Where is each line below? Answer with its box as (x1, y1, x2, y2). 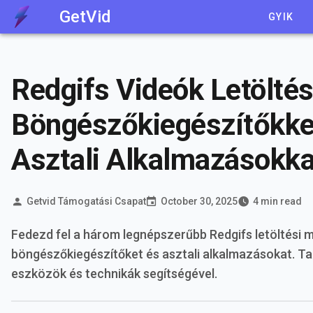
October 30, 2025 (161, 195, 238, 207)
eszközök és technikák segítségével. (11, 266, 217, 281)
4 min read (252, 195, 302, 207)
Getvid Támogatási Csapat (26, 195, 146, 207)
